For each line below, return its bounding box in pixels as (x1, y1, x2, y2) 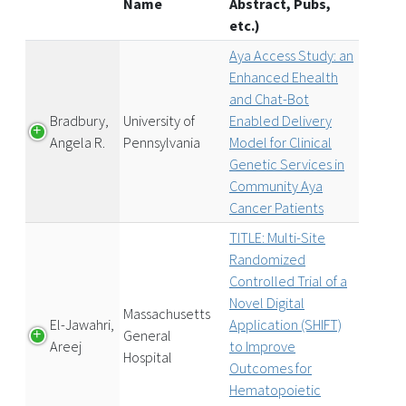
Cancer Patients (229, 198, 324, 217)
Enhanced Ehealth (229, 68, 338, 86)
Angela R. (50, 133, 105, 151)
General (123, 326, 171, 344)
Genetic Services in (229, 155, 344, 173)
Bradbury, (50, 111, 109, 130)
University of (123, 111, 195, 130)
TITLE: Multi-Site (229, 228, 325, 246)
